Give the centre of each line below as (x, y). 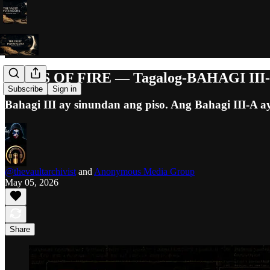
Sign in (64, 89)
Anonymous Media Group (144, 171)
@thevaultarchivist (40, 171)
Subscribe (25, 89)
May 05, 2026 (32, 182)
